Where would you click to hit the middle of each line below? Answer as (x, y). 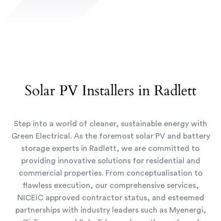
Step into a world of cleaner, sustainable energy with (110, 124)
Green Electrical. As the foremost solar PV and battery (110, 136)
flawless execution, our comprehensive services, (110, 186)
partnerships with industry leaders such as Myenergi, (110, 210)
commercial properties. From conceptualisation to (110, 173)
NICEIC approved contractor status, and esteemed (110, 198)
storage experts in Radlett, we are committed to (110, 149)
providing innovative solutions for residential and (110, 161)
